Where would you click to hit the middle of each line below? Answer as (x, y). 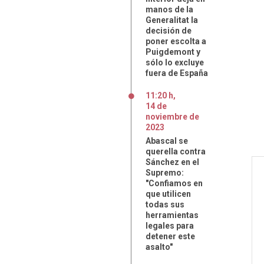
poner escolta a (176, 41)
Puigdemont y (173, 52)
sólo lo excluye (175, 62)
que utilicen (168, 194)
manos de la (169, 9)
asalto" (159, 247)
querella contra (176, 151)
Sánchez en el (172, 162)
